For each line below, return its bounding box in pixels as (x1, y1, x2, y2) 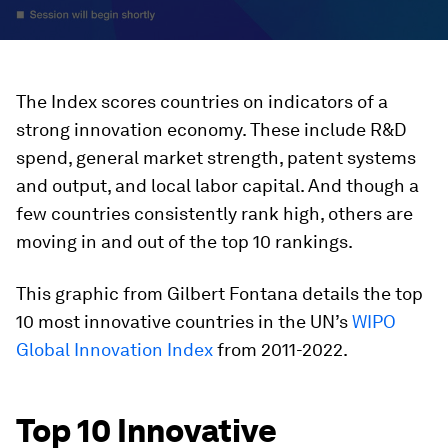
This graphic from (16, 283, 167, 305)
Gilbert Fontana (167, 283, 298, 305)
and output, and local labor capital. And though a (16, 175, 419, 197)
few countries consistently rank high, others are (16, 203, 413, 225)
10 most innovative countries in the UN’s (16, 311, 352, 333)
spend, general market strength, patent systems (16, 147, 416, 169)
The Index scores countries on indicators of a (16, 91, 388, 113)
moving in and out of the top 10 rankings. (16, 231, 353, 253)
